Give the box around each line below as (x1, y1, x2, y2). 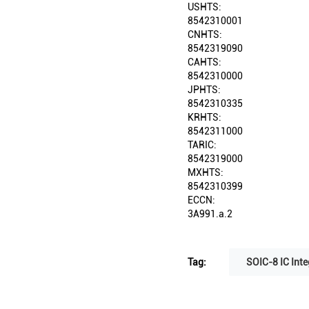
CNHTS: (188, 29, 222, 41)
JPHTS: (188, 84, 221, 96)
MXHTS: (188, 167, 223, 179)
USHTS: (188, 1, 221, 13)
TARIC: (188, 139, 217, 151)
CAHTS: (188, 57, 221, 68)
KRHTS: (188, 112, 221, 123)
